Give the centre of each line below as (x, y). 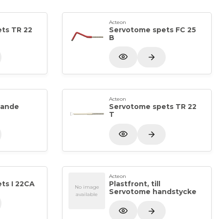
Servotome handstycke (153, 191)
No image (87, 187)
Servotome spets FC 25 (153, 30)
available (87, 195)
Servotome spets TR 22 (153, 107)
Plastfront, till (135, 184)
